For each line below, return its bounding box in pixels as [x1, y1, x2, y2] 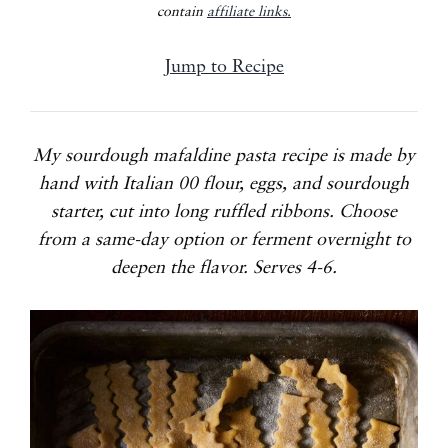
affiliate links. [207, 5, 291, 19]
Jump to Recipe [164, 58, 284, 76]
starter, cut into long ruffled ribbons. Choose [51, 203, 397, 221]
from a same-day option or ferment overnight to [37, 231, 411, 249]
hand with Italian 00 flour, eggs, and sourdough [39, 175, 409, 193]
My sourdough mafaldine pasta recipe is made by [33, 147, 415, 165]
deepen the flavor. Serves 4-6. [111, 259, 337, 277]
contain [157, 5, 207, 19]
